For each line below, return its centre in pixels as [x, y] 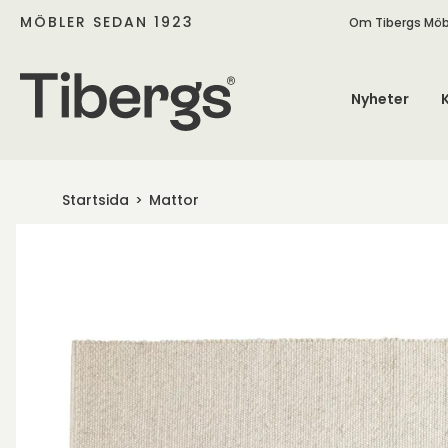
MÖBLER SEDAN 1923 [107, 21]
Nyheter [379, 99]
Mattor [174, 200]
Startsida [95, 200]
